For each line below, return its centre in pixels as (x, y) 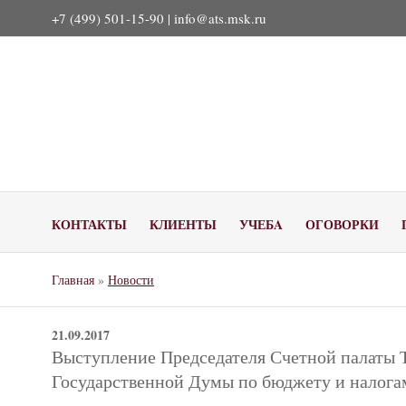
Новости (131, 280)
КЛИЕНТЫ (183, 224)
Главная (73, 280)
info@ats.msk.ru (220, 18)
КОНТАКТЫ (89, 224)
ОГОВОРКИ (342, 224)
